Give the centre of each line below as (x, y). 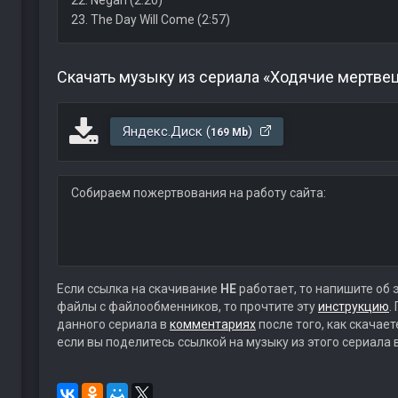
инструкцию (353, 306)
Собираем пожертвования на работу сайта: (198, 193)
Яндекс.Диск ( (166, 131)
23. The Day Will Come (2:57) (150, 20)
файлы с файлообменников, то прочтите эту (187, 306)
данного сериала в (113, 324)
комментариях (212, 324)
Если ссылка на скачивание (138, 289)
